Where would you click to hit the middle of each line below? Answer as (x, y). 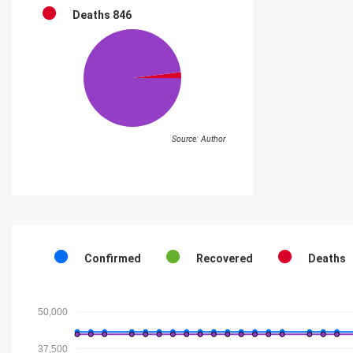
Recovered (225, 259)
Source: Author (199, 139)
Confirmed (113, 259)
